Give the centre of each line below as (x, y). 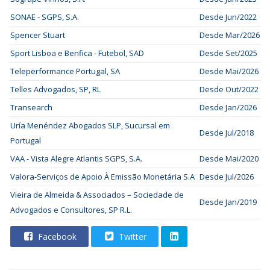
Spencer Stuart (38, 35)
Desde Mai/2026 (229, 71)
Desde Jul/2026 (227, 177)
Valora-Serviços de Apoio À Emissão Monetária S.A (102, 177)
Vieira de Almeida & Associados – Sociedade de (97, 195)
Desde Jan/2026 (228, 107)
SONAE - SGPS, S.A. (45, 17)
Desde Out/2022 (229, 89)
